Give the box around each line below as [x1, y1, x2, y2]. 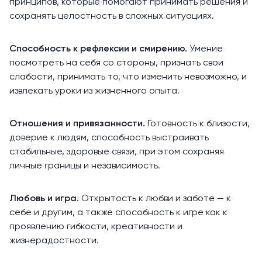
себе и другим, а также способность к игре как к [9, 208, 227, 218]
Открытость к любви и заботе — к [81, 194, 231, 204]
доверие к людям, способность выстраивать [9, 133, 209, 143]
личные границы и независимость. [9, 161, 160, 171]
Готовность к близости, [147, 119, 250, 129]
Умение [187, 44, 223, 54]
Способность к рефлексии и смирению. [9, 44, 187, 54]
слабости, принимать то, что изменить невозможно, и [9, 72, 247, 82]
